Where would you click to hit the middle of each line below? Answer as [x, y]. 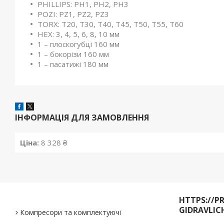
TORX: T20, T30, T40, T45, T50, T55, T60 [110, 24]
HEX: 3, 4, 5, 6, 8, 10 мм [78, 34]
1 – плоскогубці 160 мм [78, 44]
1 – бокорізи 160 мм [73, 54]
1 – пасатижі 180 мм [73, 64]
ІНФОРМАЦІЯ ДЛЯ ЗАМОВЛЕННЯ [82, 117]
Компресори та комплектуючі [71, 212]
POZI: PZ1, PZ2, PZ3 [73, 14]
